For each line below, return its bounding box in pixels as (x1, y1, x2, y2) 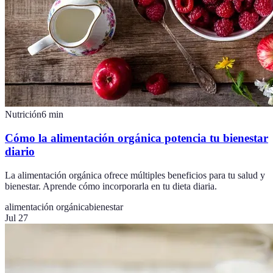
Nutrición (5, 109, 41, 120)
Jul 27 (5, 212, 28, 223)
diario (5, 145, 35, 158)
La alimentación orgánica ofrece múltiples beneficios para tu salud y (5, 169, 265, 180)
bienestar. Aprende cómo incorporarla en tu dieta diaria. (5, 180, 217, 191)
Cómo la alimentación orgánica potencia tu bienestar (5, 132, 268, 145)
